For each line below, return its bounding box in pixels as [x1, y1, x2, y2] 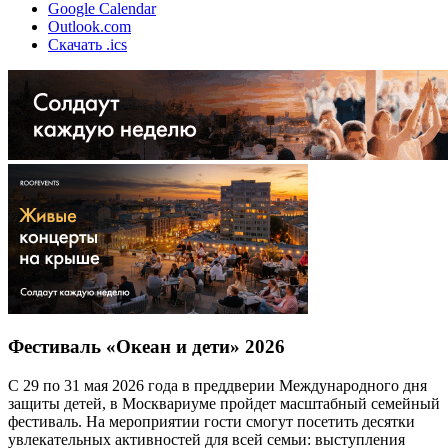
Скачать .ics [48, 35, 127, 53]
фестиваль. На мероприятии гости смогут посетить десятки [8, 412, 415, 430]
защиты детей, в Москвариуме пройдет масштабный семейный [8, 394, 440, 412]
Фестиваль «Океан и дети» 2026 [8, 336, 285, 358]
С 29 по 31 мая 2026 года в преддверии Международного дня [8, 376, 427, 394]
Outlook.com [48, 17, 131, 35]
